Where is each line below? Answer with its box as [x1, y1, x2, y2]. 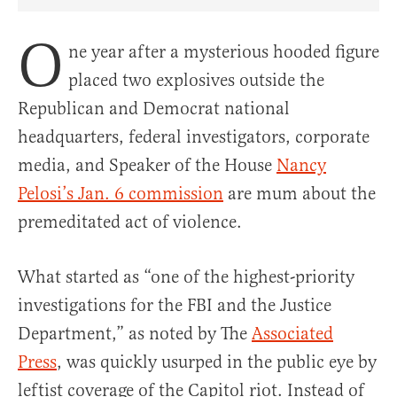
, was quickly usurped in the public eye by [57, 351, 377, 374]
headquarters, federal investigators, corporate [18, 126, 370, 149]
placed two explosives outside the [68, 69, 324, 92]
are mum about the [223, 183, 376, 206]
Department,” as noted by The [18, 323, 252, 346]
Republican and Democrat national [18, 97, 290, 121]
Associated [252, 323, 333, 346]
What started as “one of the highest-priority [18, 266, 354, 289]
